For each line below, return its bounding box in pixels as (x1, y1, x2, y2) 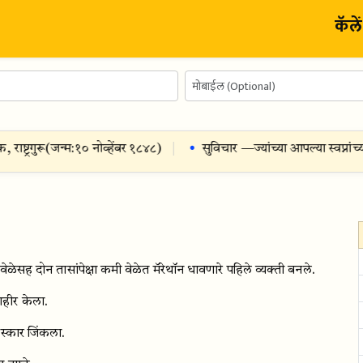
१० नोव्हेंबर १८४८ (56, 143, 138, 156)
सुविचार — (183, 143, 236, 156)
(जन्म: (26, 143, 57, 156)
